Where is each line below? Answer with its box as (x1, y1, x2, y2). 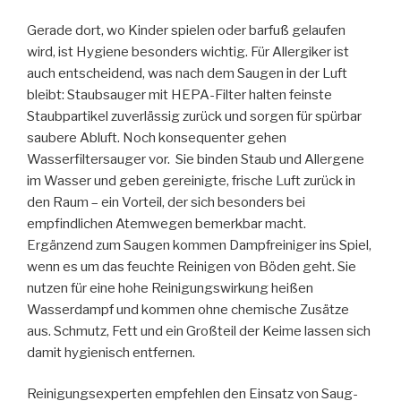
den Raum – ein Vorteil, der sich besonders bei (27, 193, 305, 210)
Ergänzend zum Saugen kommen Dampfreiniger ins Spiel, (27, 236, 371, 253)
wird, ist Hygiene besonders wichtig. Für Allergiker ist (27, 43, 349, 60)
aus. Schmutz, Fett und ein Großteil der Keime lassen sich (27, 322, 371, 339)
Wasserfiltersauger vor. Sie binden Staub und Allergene (27, 150, 364, 167)
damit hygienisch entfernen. (27, 344, 195, 361)
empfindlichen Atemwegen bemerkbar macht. (27, 215, 306, 232)
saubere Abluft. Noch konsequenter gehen (27, 129, 286, 146)
